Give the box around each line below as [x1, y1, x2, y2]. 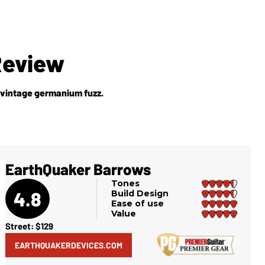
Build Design [111, 188, 169, 199]
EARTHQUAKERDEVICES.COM [14, 240, 122, 250]
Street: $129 [5, 221, 53, 231]
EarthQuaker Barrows [5, 160, 151, 178]
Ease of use [111, 198, 164, 209]
